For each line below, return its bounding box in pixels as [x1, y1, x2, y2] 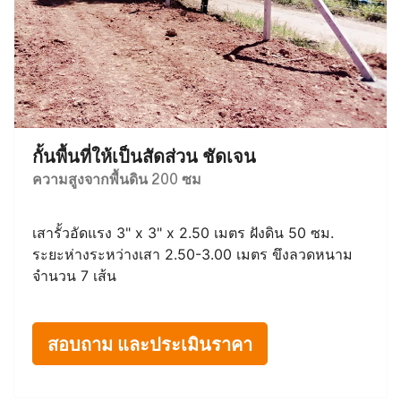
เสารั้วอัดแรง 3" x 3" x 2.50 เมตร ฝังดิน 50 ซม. [32, 223, 334, 242]
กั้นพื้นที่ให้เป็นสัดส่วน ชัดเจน [32, 140, 256, 170]
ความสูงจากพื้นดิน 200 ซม [32, 166, 201, 190]
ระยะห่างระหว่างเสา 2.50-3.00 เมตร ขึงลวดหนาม [32, 244, 353, 263]
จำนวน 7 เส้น [32, 266, 116, 285]
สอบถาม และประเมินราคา [47, 328, 252, 358]
